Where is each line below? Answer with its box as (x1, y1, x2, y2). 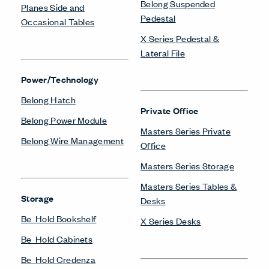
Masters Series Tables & (141, 179, 237, 192)
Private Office (141, 103, 199, 116)
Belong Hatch (21, 92, 76, 106)
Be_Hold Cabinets (21, 232, 93, 245)
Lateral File (141, 46, 185, 59)
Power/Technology (21, 72, 99, 85)
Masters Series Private (141, 124, 231, 137)
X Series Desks (141, 214, 201, 227)
